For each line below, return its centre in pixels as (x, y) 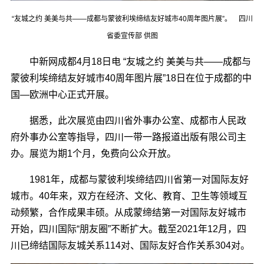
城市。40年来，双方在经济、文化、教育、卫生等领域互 (129, 196)
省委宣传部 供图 (132, 36)
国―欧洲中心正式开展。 (62, 95)
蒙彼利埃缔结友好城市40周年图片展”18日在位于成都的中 (131, 78)
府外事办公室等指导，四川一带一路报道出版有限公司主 (128, 137)
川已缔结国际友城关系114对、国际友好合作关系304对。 (130, 246)
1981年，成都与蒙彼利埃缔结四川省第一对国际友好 (129, 180)
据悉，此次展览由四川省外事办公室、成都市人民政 (128, 121)
